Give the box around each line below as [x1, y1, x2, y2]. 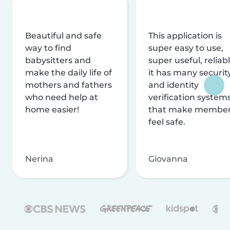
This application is [148, 30, 222, 41]
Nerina [25, 154, 53, 164]
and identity [148, 80, 199, 90]
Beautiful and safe [25, 30, 102, 41]
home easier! [25, 104, 79, 114]
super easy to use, [148, 43, 223, 53]
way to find [25, 43, 71, 53]
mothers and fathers [25, 80, 112, 90]
